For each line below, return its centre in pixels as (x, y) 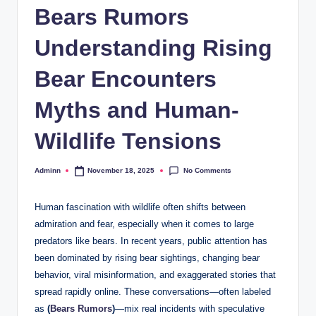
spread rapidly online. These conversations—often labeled (153, 291)
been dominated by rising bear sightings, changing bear (147, 257)
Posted (46, 174)
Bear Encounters (126, 79)
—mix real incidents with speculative (190, 308)
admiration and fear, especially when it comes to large (144, 224)
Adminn (48, 171)
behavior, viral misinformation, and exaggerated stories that (155, 274)
